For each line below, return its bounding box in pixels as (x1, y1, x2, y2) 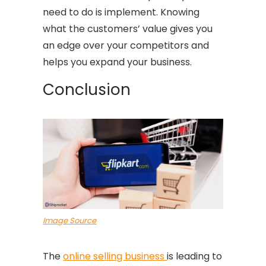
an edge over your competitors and (43, 38, 210, 52)
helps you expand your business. (43, 55, 192, 69)
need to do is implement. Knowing (43, 5, 200, 19)
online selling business (63, 249, 167, 264)
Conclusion (43, 78, 131, 100)
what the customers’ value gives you (43, 21, 213, 36)
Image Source (43, 215, 97, 227)
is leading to (167, 249, 223, 264)
